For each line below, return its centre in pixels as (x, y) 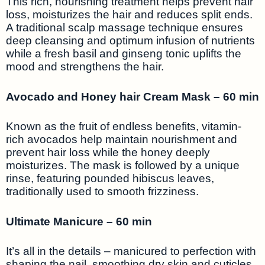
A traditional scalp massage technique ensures (125, 28)
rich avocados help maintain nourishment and (122, 140)
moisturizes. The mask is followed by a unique (123, 166)
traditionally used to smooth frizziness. (102, 192)
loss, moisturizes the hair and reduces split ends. (129, 15)
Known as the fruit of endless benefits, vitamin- (124, 127)
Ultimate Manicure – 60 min (79, 221)
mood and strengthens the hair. (85, 67)
